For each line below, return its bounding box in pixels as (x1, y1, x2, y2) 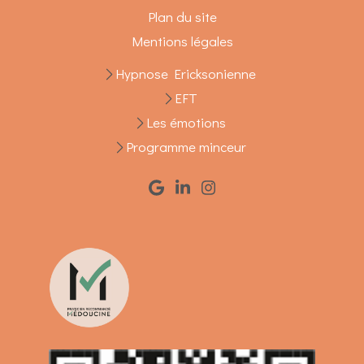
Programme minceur (125, 137, 246, 157)
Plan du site (147, 7, 217, 27)
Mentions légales (131, 32, 233, 51)
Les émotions (145, 113, 226, 132)
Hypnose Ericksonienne (115, 64, 256, 84)
